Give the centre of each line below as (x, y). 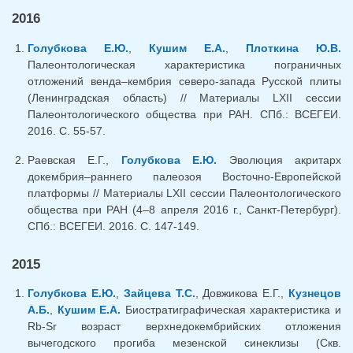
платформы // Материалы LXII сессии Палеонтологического (184, 193)
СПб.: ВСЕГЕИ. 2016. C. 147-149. (113, 226)
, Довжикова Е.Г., (242, 294)
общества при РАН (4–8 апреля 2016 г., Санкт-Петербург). (184, 209)
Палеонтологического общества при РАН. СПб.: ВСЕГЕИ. (184, 114)
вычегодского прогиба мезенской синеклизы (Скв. (184, 343)
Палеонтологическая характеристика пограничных (184, 64)
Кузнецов (315, 294)
